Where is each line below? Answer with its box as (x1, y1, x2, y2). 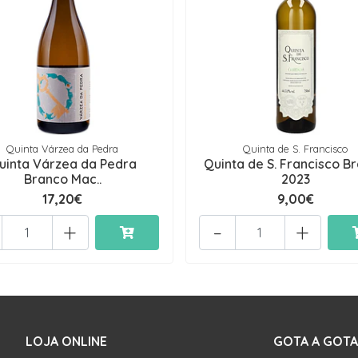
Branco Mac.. (23, 171, 101, 188)
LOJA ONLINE (26, 333, 108, 350)
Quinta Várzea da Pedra (6, 142, 119, 156)
